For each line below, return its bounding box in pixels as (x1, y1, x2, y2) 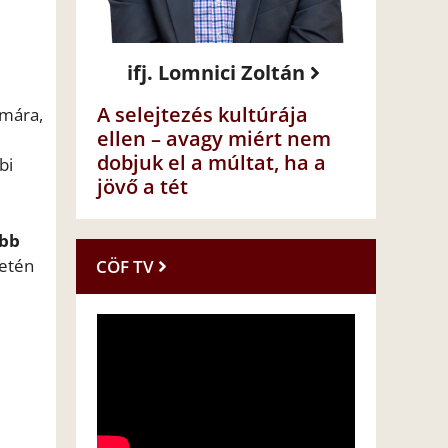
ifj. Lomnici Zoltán (127, 59, 305, 87)
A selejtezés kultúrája (97, 101, 308, 129)
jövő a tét (97, 173, 188, 201)
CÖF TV (96, 255, 154, 279)
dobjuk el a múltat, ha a (97, 149, 326, 177)
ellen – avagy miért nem (97, 125, 331, 153)
